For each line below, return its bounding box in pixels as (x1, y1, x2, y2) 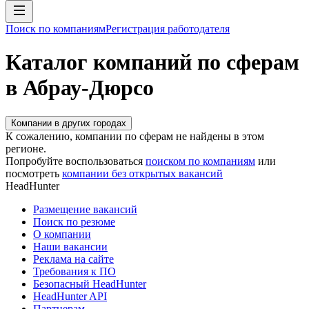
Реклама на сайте (33, 252, 114, 265)
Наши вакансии (33, 240, 108, 252)
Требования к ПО (33, 265, 116, 277)
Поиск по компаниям (6, 23, 106, 34)
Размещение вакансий (33, 203, 137, 215)
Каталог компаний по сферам (6, 50, 299, 75)
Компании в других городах (11, 117, 126, 128)
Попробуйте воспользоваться (6, 154, 143, 167)
